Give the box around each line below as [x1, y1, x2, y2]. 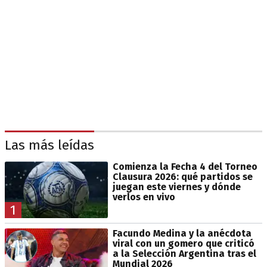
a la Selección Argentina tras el [112, 248, 256, 260]
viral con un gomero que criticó [112, 238, 254, 250]
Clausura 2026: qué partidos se [112, 171, 253, 182]
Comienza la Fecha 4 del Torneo [112, 161, 257, 172]
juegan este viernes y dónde [112, 181, 241, 193]
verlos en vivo [112, 191, 175, 203]
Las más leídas [5, 136, 94, 153]
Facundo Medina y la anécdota [112, 228, 252, 240]
